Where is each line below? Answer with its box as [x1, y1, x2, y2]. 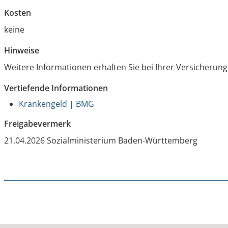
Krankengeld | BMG [19, 98, 95, 110]
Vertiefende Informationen [4, 82, 108, 94]
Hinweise [4, 45, 40, 56]
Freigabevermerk [4, 118, 71, 130]
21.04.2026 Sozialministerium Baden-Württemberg [4, 135, 198, 147]
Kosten [4, 7, 32, 19]
